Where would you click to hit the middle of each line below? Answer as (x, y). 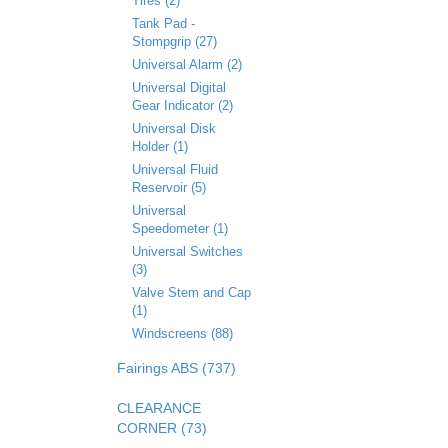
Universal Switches (187, 251)
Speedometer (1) (180, 228)
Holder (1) (160, 146)
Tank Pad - (163, 23)
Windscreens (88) (182, 333)
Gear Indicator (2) (182, 105)
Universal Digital (179, 87)
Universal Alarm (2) (187, 64)
